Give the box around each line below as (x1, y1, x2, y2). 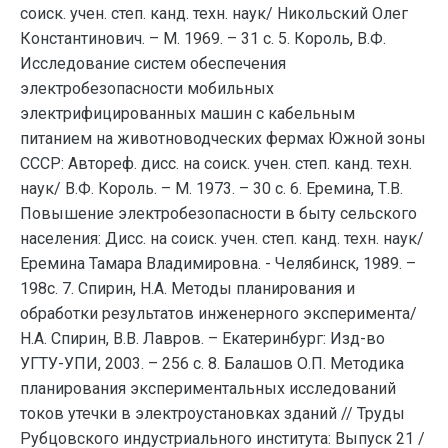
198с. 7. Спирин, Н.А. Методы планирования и (20, 279, 355, 298)
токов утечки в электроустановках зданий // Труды (20, 404, 405, 423)
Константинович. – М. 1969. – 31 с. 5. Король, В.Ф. (20, 29, 386, 48)
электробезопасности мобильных (20, 79, 274, 98)
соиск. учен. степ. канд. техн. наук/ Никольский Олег (20, 4, 408, 23)
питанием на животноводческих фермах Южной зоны (20, 129, 426, 148)
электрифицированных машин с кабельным (20, 104, 355, 123)
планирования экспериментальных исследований (20, 379, 396, 398)
